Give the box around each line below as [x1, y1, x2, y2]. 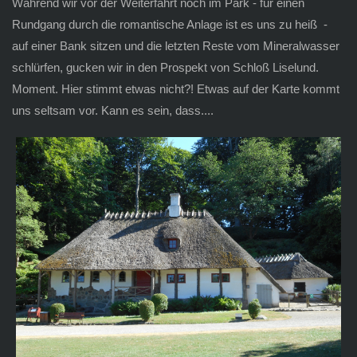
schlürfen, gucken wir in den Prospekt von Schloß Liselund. [11, 60, 319, 74]
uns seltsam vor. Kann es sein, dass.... [11, 103, 214, 117]
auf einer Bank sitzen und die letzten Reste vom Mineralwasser [11, 38, 339, 53]
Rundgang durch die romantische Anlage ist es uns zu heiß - [11, 17, 328, 31]
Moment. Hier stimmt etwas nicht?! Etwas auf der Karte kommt [11, 81, 339, 96]
